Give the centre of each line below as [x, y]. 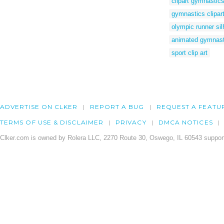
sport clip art [189, 52]
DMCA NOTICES [185, 122]
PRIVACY [131, 122]
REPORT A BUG [117, 107]
